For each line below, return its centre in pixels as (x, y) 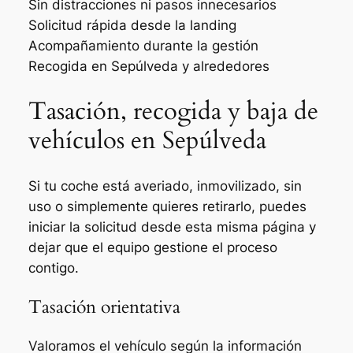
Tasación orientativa (104, 307)
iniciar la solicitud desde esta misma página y (172, 227)
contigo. (53, 268)
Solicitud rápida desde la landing (132, 26)
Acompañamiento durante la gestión (143, 46)
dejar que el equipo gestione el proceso (152, 247)
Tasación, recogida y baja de (173, 111)
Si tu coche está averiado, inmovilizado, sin (165, 186)
